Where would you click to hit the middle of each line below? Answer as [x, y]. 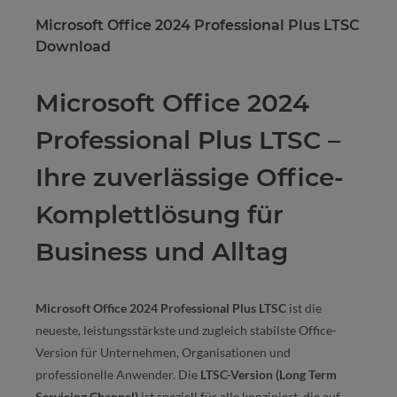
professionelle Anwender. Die [118, 375]
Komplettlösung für [160, 215]
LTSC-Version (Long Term [269, 375]
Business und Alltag [162, 252]
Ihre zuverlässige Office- [190, 178]
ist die [304, 308]
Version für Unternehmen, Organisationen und [163, 353]
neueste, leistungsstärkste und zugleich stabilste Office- [186, 331]
